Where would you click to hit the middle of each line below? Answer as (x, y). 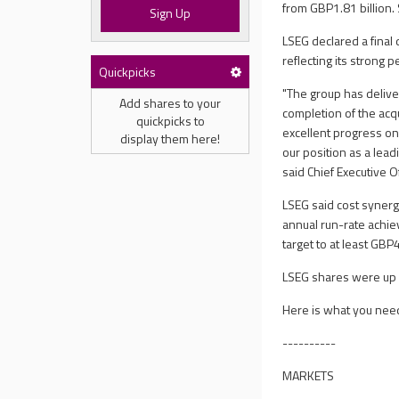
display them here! (170, 138)
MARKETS (309, 375)
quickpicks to (170, 121)
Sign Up (171, 13)
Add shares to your (170, 103)
